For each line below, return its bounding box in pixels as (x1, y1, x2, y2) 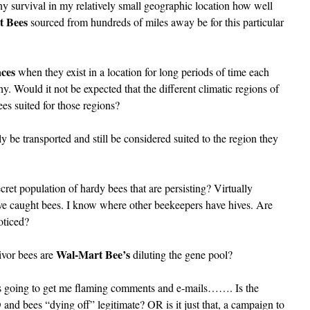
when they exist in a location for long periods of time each (15, 64, 269, 79)
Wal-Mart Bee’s (56, 246, 130, 262)
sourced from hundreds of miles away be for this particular (28, 15, 284, 29)
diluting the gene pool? (130, 247, 232, 262)
